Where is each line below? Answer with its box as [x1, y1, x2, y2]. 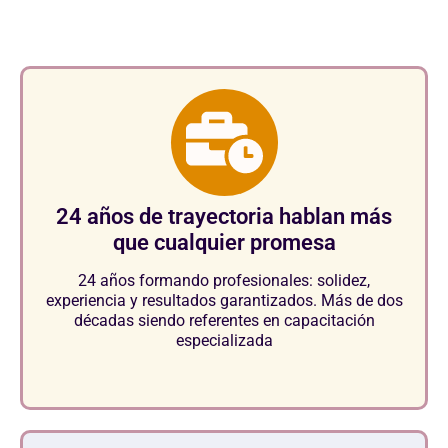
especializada [175, 331, 273, 351]
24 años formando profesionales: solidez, [78, 271, 370, 291]
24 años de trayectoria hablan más [56, 204, 392, 230]
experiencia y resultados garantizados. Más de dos [45, 291, 403, 311]
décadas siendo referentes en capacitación [73, 311, 375, 331]
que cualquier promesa [112, 230, 336, 256]
